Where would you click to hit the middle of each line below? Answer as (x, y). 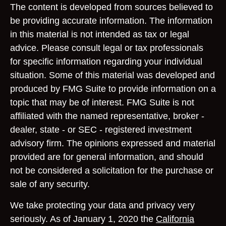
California (175, 219)
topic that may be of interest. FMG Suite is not (102, 102)
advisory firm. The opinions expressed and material (113, 143)
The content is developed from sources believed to (111, 7)
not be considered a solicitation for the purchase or (112, 171)
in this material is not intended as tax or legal (100, 34)
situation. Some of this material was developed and (112, 75)
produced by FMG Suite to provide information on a (113, 89)
